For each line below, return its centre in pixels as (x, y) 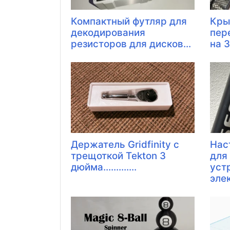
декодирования (108, 32)
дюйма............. (104, 167)
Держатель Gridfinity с (125, 144)
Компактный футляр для (129, 21)
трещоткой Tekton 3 (118, 156)
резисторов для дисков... (131, 44)
